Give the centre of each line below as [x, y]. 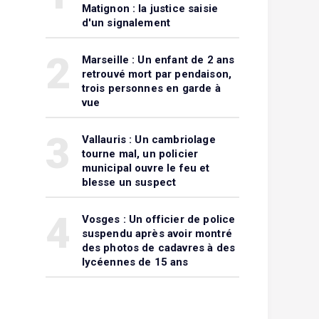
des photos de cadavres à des [158, 248]
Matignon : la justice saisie [150, 9]
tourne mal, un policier [140, 154]
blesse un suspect [129, 182]
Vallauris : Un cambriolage [148, 140]
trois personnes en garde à [151, 88]
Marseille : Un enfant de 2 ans [158, 60]
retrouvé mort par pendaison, [157, 74]
